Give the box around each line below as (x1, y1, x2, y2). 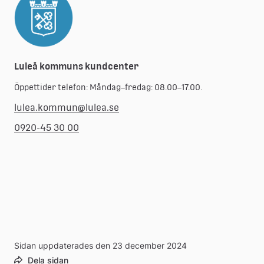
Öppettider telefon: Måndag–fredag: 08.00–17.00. (14, 82, 202, 93)
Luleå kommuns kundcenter (14, 61, 139, 72)
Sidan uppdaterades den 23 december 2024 (14, 240, 187, 251)
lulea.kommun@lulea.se (14, 102, 119, 114)
